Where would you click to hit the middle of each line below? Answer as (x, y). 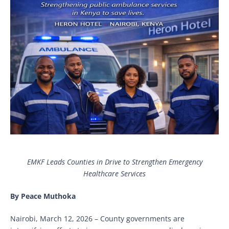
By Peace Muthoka (43, 196)
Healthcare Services (114, 174)
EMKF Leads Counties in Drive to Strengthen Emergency (114, 162)
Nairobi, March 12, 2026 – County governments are (97, 219)
